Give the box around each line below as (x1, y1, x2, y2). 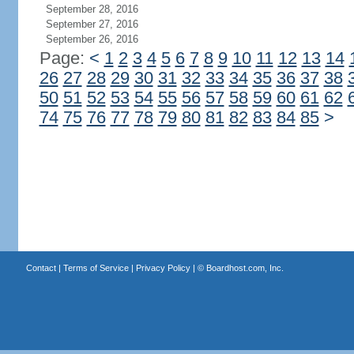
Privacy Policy (135, 263, 190, 273)
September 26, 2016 (45, 33, 138, 45)
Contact (25, 263, 56, 273)
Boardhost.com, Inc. (205, 263, 284, 273)
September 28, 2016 (45, 3, 138, 15)
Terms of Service (62, 263, 129, 273)
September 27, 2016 (45, 18, 138, 30)
